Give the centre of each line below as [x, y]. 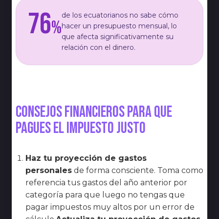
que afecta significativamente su [118, 36]
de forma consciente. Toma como [139, 170]
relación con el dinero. [99, 47]
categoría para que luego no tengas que [105, 195]
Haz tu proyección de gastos [86, 158]
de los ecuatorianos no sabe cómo [120, 15]
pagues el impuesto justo [81, 128]
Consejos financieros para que [94, 112]
